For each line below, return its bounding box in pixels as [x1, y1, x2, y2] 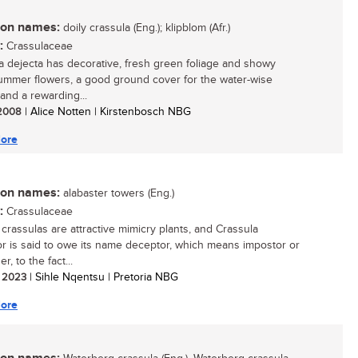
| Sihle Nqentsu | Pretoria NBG [26, 271, 178, 284]
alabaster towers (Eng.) [60, 187, 174, 200]
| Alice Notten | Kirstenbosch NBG [22, 105, 191, 118]
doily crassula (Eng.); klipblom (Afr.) [60, 22, 230, 34]
